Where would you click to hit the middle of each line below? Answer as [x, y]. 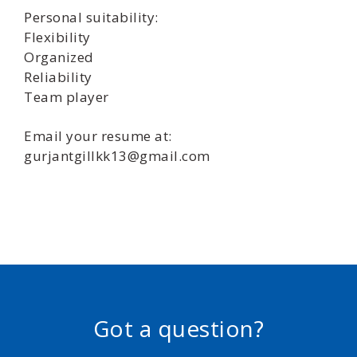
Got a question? [178, 328]
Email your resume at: [98, 136]
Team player [67, 97]
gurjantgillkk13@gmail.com [117, 156]
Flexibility [57, 37]
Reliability [58, 77]
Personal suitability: [91, 17]
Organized [59, 57]
